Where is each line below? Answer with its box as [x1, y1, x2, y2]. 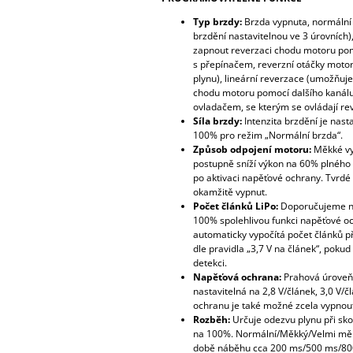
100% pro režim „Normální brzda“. [192, 128, 343, 142]
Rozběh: [192, 312, 230, 326]
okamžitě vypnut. [192, 184, 267, 199]
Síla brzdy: [192, 113, 242, 128]
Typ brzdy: [192, 14, 242, 28]
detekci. [192, 255, 227, 269]
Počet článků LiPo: [192, 199, 278, 213]
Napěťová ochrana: [192, 269, 281, 284]
